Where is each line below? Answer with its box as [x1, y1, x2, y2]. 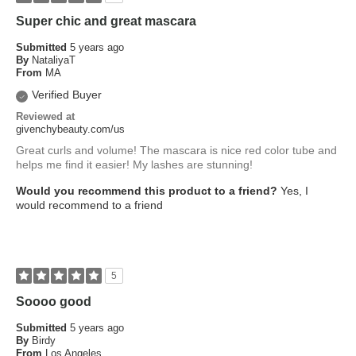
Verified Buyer [32, 88, 102, 101]
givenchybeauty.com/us [16, 123, 125, 135]
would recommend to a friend [16, 199, 163, 211]
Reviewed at [16, 110, 75, 122]
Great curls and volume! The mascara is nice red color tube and [16, 144, 337, 157]
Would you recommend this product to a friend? [16, 184, 277, 197]
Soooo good [16, 295, 91, 308]
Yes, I [277, 184, 308, 197]
